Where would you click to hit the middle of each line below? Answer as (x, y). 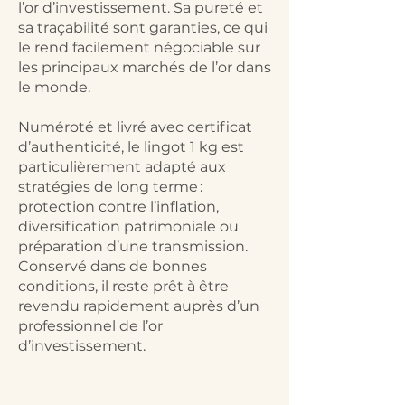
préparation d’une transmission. (133, 246)
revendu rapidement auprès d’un (139, 306)
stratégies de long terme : (110, 187)
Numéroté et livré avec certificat (135, 127)
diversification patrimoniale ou (128, 226)
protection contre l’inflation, (118, 207)
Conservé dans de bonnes (113, 266)
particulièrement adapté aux (122, 167)
